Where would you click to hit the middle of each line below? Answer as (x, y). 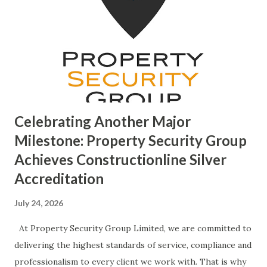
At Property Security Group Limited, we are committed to (133, 228)
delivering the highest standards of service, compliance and (133, 245)
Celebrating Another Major (103, 121)
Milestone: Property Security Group (131, 140)
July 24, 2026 (39, 203)
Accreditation (59, 178)
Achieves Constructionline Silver (120, 159)
